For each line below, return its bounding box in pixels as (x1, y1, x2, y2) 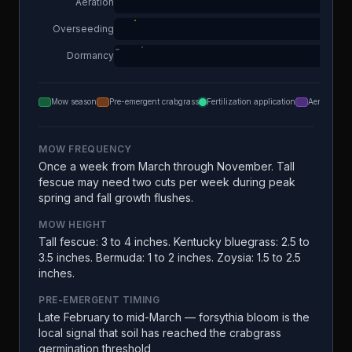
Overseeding (53, 23, 114, 35)
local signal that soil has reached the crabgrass (38, 326, 281, 339)
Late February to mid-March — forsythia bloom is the (38, 310, 310, 324)
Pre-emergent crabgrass (109, 97, 199, 106)
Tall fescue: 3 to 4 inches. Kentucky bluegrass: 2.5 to (38, 235, 310, 248)
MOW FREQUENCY (38, 143, 132, 155)
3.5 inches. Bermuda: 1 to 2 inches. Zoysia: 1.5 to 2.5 (38, 251, 301, 264)
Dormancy (67, 49, 114, 61)
